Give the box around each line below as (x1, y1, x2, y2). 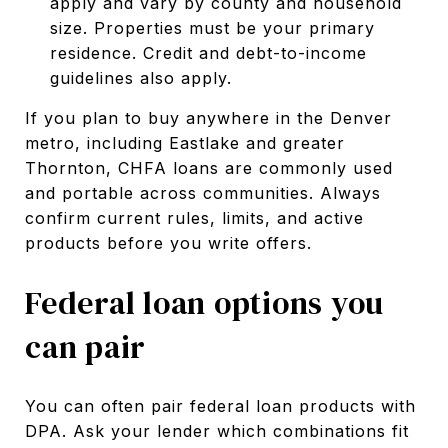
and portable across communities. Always (25, 182, 381, 203)
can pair (25, 324, 146, 369)
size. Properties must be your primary (49, 17, 375, 38)
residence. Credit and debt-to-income (49, 42, 367, 63)
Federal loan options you (25, 280, 384, 325)
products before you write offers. (25, 232, 312, 253)
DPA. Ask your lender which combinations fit (25, 420, 409, 441)
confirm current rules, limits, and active (25, 207, 364, 228)
